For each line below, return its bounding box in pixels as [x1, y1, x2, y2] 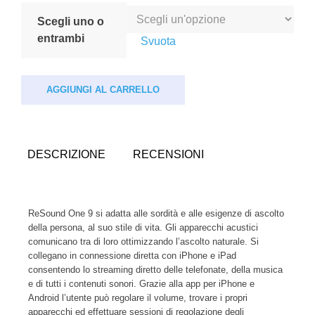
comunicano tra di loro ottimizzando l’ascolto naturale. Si [28, 236, 259, 247]
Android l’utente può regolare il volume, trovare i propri [28, 292, 247, 304]
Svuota [141, 35, 176, 48]
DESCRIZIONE [27, 148, 106, 161]
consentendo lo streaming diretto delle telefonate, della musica [28, 264, 283, 276]
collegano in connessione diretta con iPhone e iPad [28, 250, 236, 262]
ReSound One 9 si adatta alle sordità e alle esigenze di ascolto [28, 208, 284, 219]
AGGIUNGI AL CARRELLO [46, 84, 160, 96]
